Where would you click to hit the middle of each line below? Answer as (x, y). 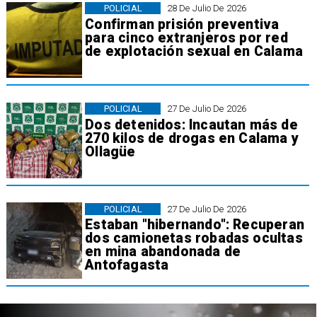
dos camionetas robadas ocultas (194, 238)
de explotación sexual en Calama (194, 51)
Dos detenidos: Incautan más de (191, 125)
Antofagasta (127, 265)
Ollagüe (110, 151)
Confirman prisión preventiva (182, 24)
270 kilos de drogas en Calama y (192, 138)
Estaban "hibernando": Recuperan (195, 225)
